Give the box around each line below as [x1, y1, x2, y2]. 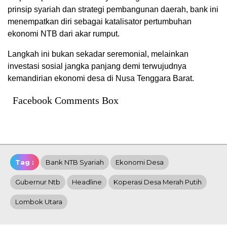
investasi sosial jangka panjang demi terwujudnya [8, 61, 186, 70]
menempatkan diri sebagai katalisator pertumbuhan [8, 17, 192, 26]
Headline [72, 177, 102, 186]
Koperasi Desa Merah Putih [113, 177, 202, 186]
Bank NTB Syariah [46, 158, 104, 166]
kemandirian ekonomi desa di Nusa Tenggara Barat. [8, 73, 194, 83]
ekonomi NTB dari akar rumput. [8, 29, 120, 38]
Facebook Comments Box [13, 94, 119, 106]
